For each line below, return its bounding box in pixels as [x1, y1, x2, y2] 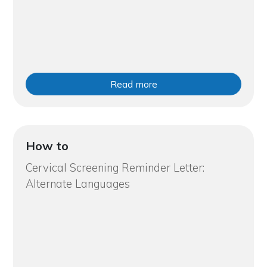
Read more [110, 77, 157, 90]
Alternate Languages [25, 176, 130, 191]
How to [25, 138, 69, 153]
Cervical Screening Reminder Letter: [25, 160, 204, 175]
